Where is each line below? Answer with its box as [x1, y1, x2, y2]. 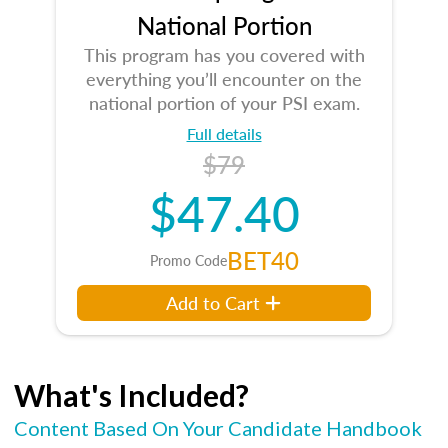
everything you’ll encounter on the [86, 66, 362, 91]
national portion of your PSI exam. [88, 90, 360, 115]
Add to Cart [166, 290, 261, 315]
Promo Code [149, 250, 227, 270]
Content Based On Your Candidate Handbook [14, 416, 422, 440]
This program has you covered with [83, 42, 365, 67]
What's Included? [14, 377, 249, 413]
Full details [186, 122, 262, 145]
